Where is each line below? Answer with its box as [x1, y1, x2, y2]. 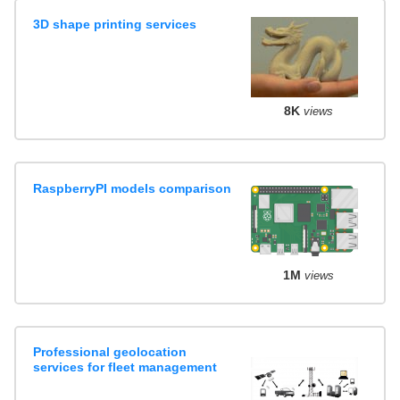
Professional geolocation [33, 345, 187, 360]
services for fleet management [33, 360, 218, 375]
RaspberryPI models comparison [33, 180, 232, 196]
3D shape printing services [33, 16, 197, 31]
